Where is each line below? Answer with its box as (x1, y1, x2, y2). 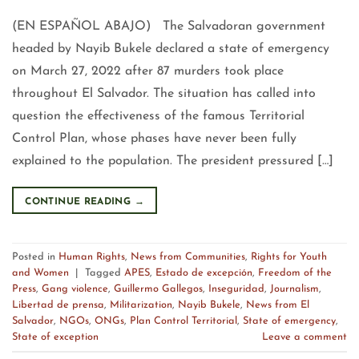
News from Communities (131, 251, 245, 262)
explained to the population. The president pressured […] (12, 155, 333, 168)
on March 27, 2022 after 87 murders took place (12, 65, 284, 79)
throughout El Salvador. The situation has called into (12, 87, 316, 101)
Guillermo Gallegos (114, 283, 203, 294)
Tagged (85, 267, 124, 278)
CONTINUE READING (25, 197, 135, 208)
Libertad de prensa (12, 299, 104, 310)
